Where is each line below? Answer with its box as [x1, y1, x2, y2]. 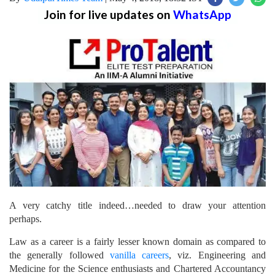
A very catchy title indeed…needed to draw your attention [9, 199, 266, 211]
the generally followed [9, 249, 110, 260]
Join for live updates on [44, 7, 173, 21]
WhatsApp [172, 7, 231, 21]
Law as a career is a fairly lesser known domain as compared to [9, 236, 266, 247]
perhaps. [9, 213, 42, 224]
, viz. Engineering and [169, 249, 266, 260]
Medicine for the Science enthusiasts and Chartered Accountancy [9, 263, 266, 274]
